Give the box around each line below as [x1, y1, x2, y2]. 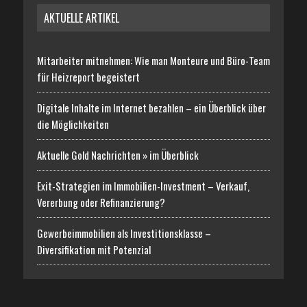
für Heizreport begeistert [36, 69, 140, 85]
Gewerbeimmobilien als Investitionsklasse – [36, 225, 211, 241]
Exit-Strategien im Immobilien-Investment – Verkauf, [36, 178, 249, 194]
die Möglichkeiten [36, 116, 109, 132]
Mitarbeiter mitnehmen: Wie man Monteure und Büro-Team [36, 53, 270, 69]
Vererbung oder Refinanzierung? [36, 195, 165, 210]
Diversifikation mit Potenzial [36, 242, 151, 258]
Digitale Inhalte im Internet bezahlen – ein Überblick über [36, 100, 266, 116]
